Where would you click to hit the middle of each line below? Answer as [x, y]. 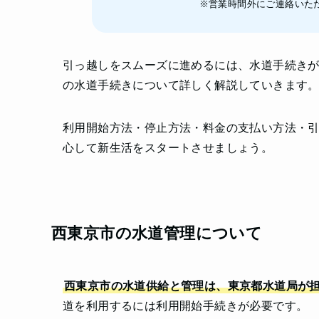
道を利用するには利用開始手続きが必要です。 [185, 305]
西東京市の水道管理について [157, 233]
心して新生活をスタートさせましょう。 [168, 148]
